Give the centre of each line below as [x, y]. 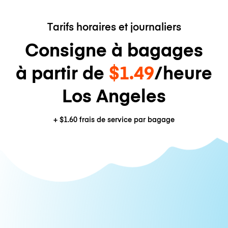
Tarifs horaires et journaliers [114, 26]
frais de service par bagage [126, 120]
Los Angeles [114, 95]
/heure [183, 72]
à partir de [62, 72]
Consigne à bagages [114, 49]
